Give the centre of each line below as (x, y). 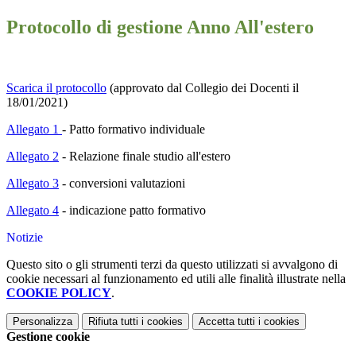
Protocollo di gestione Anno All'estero (160, 27)
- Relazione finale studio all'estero (146, 157)
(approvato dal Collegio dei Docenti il (204, 88)
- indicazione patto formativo (134, 211)
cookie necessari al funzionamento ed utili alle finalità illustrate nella (176, 279)
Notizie (25, 238)
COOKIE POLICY (59, 293)
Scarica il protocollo (56, 88)
